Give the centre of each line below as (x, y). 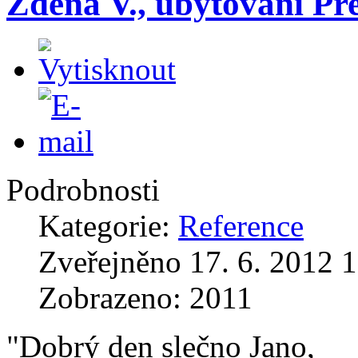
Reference (241, 226)
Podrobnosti (83, 190)
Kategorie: (108, 226)
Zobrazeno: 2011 (145, 298)
